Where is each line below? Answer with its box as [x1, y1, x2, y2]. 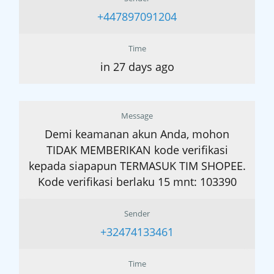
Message [121, 110, 153, 122]
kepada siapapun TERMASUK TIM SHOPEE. [28, 158, 246, 174]
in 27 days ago [100, 59, 174, 75]
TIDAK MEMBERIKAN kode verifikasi [46, 143, 228, 158]
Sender [124, 208, 150, 220]
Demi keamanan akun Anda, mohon [45, 127, 229, 142]
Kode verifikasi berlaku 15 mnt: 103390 [37, 174, 237, 190]
